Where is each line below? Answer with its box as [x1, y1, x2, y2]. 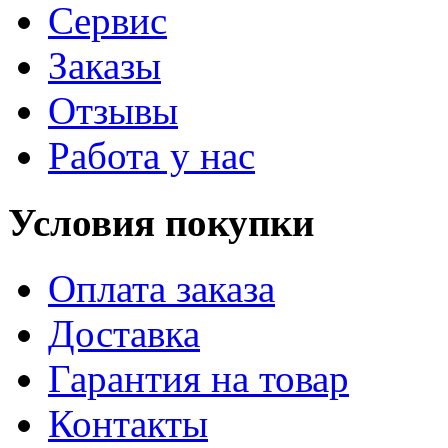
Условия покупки [8, 200, 314, 244]
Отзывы [48, 89, 178, 133]
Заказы [48, 44, 161, 88]
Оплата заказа [48, 267, 275, 310]
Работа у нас [48, 134, 255, 178]
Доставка [48, 312, 200, 355]
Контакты [48, 402, 208, 445]
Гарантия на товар [48, 357, 349, 400]
